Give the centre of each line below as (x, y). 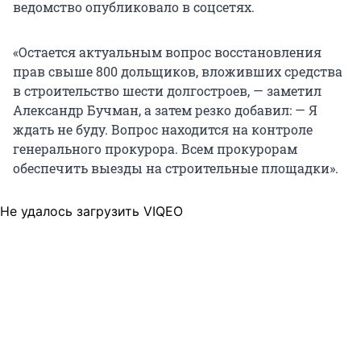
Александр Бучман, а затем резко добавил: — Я (165, 110)
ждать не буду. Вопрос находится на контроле (163, 130)
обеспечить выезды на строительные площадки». (176, 168)
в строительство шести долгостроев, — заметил (167, 91)
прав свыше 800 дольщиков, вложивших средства (178, 72)
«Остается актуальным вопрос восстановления (167, 52)
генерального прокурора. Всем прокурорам (155, 149)
